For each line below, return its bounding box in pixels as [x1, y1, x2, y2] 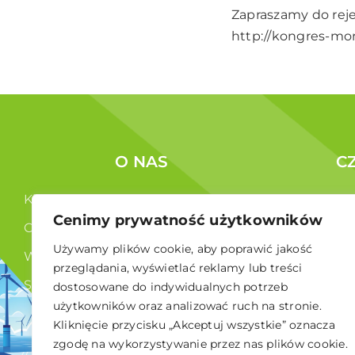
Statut [24, 277, 66, 293]
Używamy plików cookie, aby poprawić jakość [53, 242, 313, 256]
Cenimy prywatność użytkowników [53, 212, 323, 229]
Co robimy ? [24, 220, 101, 236]
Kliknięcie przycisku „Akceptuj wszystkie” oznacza [53, 318, 335, 332]
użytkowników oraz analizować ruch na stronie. [53, 299, 322, 313]
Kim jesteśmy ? [24, 192, 124, 208]
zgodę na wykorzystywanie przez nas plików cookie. [53, 337, 348, 351]
